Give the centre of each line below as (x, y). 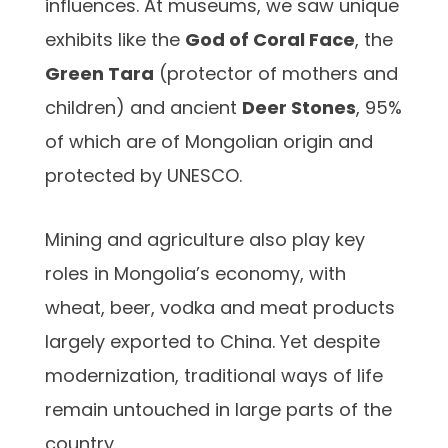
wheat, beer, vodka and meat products (220, 307)
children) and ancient (143, 107)
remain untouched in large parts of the (218, 409)
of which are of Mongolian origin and (209, 141)
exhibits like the (115, 39)
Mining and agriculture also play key (205, 239)
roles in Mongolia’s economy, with (195, 273)
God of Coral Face (270, 39)
